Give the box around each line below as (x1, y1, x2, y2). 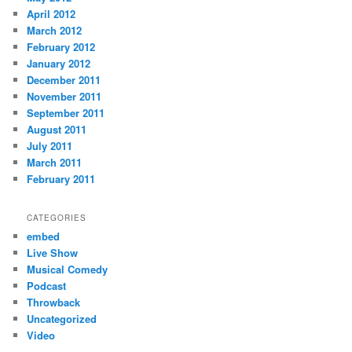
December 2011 (27, 71, 101, 87)
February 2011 (27, 170, 96, 186)
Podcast (27, 277, 67, 293)
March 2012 (27, 22, 82, 38)
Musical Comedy (27, 261, 108, 277)
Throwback (27, 294, 81, 310)
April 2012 (27, 5, 76, 21)
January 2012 (27, 55, 91, 71)
